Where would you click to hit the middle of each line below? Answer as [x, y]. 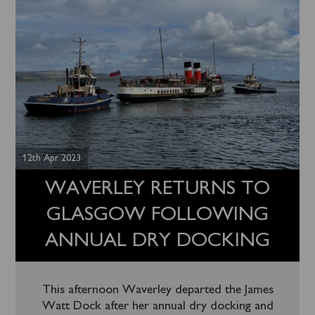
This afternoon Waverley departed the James [157, 290]
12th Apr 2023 [52, 158]
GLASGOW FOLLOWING [157, 215]
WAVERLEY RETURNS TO [157, 189]
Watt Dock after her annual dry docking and [157, 306]
